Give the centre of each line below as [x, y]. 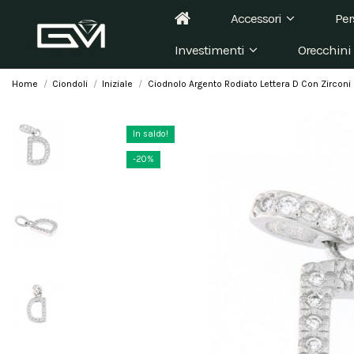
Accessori [257, 18]
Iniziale [118, 83]
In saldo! [150, 134]
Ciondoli [70, 83]
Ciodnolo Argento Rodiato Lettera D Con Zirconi [249, 83]
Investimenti [211, 50]
